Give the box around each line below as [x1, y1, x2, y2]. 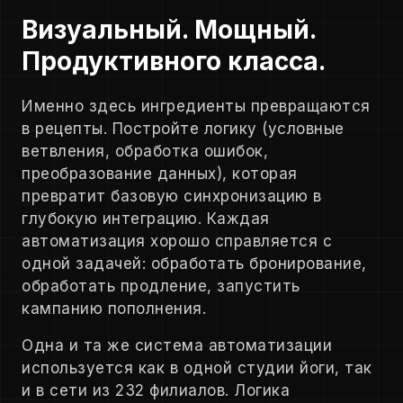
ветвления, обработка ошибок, [22, 142, 268, 161]
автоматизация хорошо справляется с [22, 232, 332, 251]
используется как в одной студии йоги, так [22, 359, 372, 378]
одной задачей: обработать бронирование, [22, 255, 367, 273]
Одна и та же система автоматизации [22, 336, 332, 355]
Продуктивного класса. [22, 46, 326, 77]
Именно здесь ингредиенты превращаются [22, 97, 371, 116]
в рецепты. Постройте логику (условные [22, 120, 345, 139]
